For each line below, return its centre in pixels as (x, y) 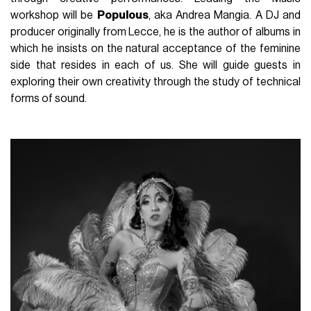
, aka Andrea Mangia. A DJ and (224, 15)
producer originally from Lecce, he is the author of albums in (155, 32)
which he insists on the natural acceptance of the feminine (155, 48)
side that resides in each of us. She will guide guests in (155, 65)
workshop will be (54, 15)
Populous (123, 15)
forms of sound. (50, 98)
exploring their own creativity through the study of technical (155, 82)
